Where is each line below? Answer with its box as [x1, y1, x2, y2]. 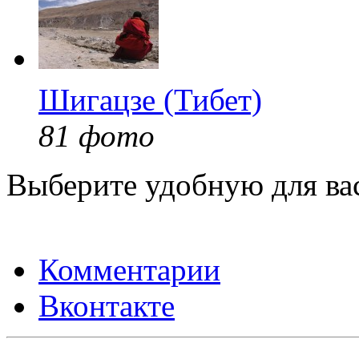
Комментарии [38, 252, 220, 287]
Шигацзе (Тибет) [38, 82, 262, 117]
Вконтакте [38, 288, 175, 323]
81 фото [38, 118, 155, 153]
